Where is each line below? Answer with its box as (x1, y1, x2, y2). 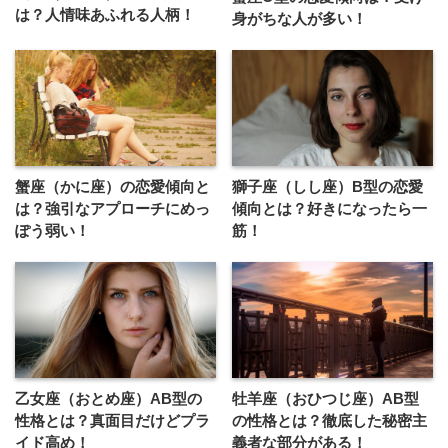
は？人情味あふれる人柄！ (15, 5, 195, 23)
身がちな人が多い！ (232, 10, 368, 28)
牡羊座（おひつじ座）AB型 (232, 389, 420, 407)
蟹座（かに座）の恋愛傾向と (15, 178, 210, 195)
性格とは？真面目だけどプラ (15, 411, 210, 429)
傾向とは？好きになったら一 (232, 200, 428, 217)
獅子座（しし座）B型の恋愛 (232, 178, 424, 195)
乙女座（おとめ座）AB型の (15, 389, 202, 407)
